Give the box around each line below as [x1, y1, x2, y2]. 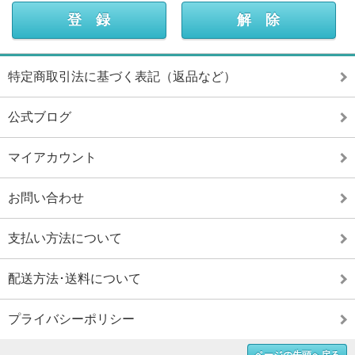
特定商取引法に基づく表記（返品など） [8, 70, 236, 84]
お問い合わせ [8, 191, 84, 205]
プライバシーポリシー [8, 312, 135, 326]
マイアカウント [8, 151, 97, 165]
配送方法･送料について [8, 272, 141, 286]
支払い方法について [8, 231, 122, 246]
